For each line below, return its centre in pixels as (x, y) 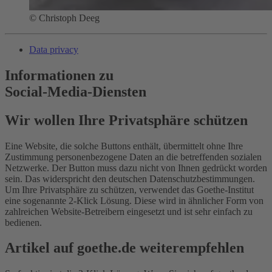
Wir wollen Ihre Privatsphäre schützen (126, 120)
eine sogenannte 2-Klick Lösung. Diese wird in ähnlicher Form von (134, 200)
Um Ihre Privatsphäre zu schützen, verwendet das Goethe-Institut (129, 189)
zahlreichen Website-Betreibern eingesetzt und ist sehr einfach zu (129, 211)
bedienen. (23, 222)
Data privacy (54, 49)
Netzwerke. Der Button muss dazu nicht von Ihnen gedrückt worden (136, 168)
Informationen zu (59, 75)
